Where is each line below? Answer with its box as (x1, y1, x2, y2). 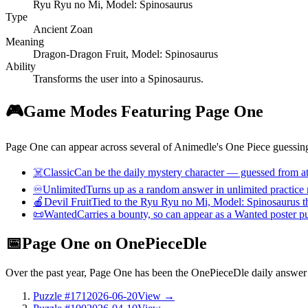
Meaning (5, 35, 44, 47)
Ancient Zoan (33, 23, 93, 35)
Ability (5, 60, 36, 72)
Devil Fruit (44, 195, 91, 208)
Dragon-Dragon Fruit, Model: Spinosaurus (33, 47, 218, 60)
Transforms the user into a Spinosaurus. (33, 72, 203, 85)
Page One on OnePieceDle (22, 234, 207, 252)
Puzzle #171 (33, 289, 87, 302)
